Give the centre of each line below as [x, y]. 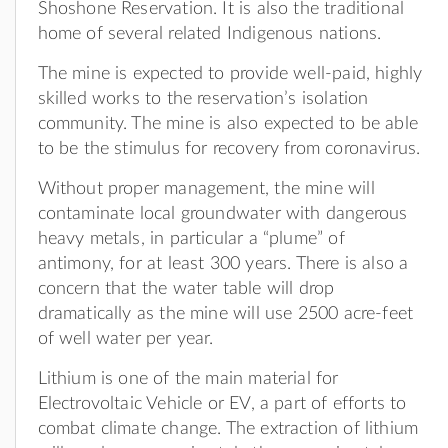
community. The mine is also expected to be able [227, 123]
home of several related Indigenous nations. [209, 33]
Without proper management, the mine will [206, 188]
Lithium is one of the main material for [188, 378]
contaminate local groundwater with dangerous [222, 213]
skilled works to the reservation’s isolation [203, 98]
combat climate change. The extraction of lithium [228, 428]
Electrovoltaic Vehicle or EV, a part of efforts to [222, 403]
